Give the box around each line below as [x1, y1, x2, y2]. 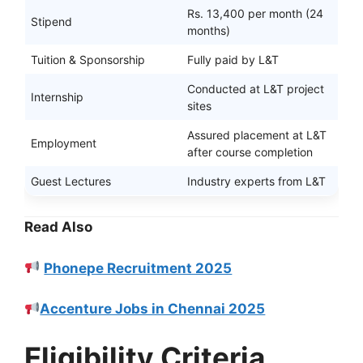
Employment [31, 136, 96, 151]
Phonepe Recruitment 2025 [44, 259, 233, 276]
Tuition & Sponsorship [31, 53, 145, 67]
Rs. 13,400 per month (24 [187, 6, 323, 21]
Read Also [24, 219, 92, 236]
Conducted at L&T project [187, 82, 324, 96]
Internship [31, 90, 83, 105]
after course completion [187, 145, 313, 160]
